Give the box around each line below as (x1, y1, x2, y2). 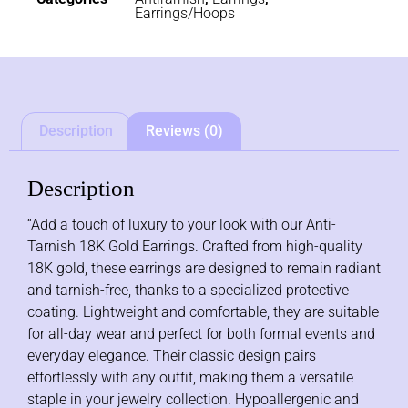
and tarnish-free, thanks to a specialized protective (27, 281, 349, 300)
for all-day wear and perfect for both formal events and (27, 325, 375, 343)
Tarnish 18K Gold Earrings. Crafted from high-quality (27, 238, 362, 256)
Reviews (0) (145, 122, 223, 140)
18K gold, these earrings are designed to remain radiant (27, 260, 381, 278)
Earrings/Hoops (135, 4, 235, 22)
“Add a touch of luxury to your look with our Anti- (27, 216, 336, 234)
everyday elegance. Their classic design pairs (27, 347, 316, 365)
